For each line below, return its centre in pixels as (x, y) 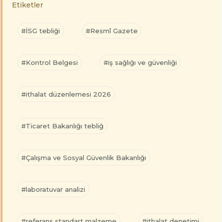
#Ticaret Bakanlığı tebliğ (62, 126)
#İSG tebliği (41, 31)
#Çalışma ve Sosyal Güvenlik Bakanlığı (84, 158)
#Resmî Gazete (112, 31)
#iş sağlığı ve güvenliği (140, 63)
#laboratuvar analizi (53, 190)
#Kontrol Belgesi (50, 63)
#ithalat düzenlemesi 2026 (66, 94)
